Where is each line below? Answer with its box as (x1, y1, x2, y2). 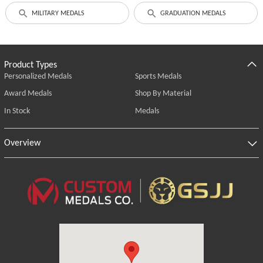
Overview (4, 137, 41, 149)
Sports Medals (134, 70, 181, 81)
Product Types (4, 58, 57, 70)
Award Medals (4, 87, 52, 99)
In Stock (4, 104, 30, 116)
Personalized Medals (4, 70, 72, 81)
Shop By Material (134, 87, 191, 99)
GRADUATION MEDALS (160, 8, 226, 17)
